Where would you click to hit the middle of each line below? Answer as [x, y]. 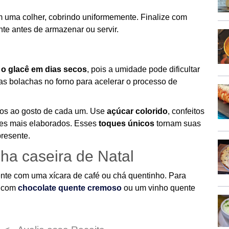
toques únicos [127, 123]
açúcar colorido [137, 111]
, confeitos [186, 111]
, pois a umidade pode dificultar [143, 69]
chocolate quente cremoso [70, 188]
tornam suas [178, 123]
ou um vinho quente [158, 188]
